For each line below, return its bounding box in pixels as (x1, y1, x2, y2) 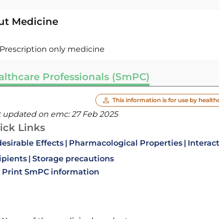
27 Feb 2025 (71, 109, 118, 119)
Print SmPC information (1, 167, 99, 176)
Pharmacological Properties (68, 138, 182, 148)
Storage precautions (32, 154, 114, 163)
